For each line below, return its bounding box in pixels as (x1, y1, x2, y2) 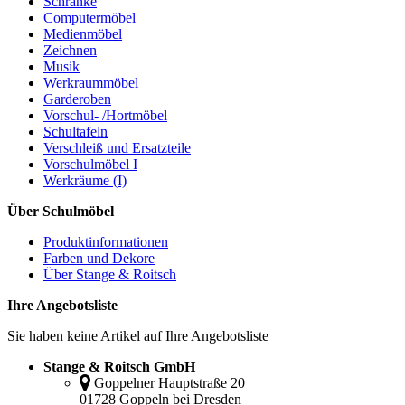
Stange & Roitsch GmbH (43, 358, 195, 374)
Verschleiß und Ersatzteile (43, 139, 191, 155)
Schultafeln (43, 123, 108, 139)
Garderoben (43, 90, 111, 107)
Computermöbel (43, 9, 136, 25)
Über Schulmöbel (7, 202, 114, 219)
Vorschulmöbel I (43, 155, 137, 172)
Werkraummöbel (43, 74, 138, 90)
